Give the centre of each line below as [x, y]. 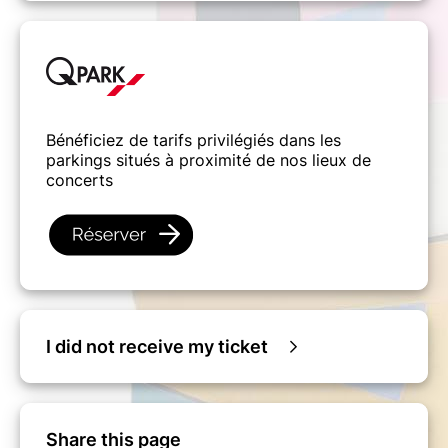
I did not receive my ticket [157, 347]
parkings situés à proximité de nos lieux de [208, 160]
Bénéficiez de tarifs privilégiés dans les [193, 140]
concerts [79, 180]
